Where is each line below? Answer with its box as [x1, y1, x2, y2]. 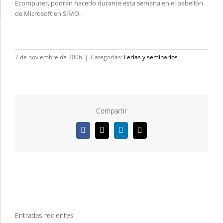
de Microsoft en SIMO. [15, 9, 81, 18]
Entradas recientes [15, 211, 74, 221]
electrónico [139, 137, 174, 146]
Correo [139, 129, 161, 138]
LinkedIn [120, 129, 149, 138]
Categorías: [91, 53, 124, 62]
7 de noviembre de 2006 [15, 53, 82, 62]
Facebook [82, 129, 113, 138]
